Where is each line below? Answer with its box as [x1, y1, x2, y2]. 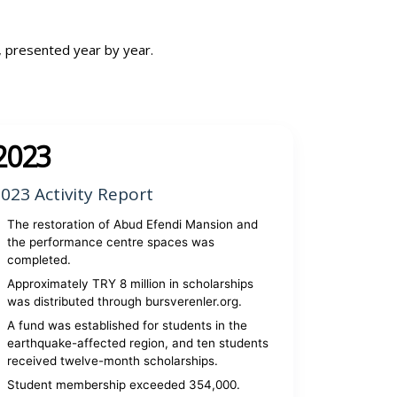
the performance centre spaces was [7, 235, 215, 249]
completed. [7, 253, 72, 267]
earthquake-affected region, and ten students [7, 336, 269, 350]
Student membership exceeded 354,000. [7, 378, 241, 392]
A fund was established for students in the [7, 318, 248, 332]
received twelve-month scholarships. [7, 354, 219, 368]
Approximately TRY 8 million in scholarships [7, 276, 254, 291]
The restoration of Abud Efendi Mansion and [7, 217, 259, 231]
